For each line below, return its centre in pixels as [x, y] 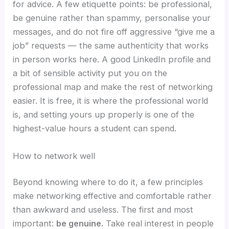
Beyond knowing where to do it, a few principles [108, 182]
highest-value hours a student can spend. [95, 129]
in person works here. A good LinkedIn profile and [112, 60]
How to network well [54, 156]
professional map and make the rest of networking [113, 87]
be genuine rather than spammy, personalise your [112, 18]
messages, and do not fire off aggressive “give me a [114, 32]
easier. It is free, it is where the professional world [111, 101]
